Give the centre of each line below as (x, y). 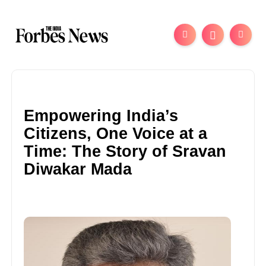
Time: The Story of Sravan (125, 151)
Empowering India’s (101, 115)
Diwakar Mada (78, 169)
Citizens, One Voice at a (116, 133)
